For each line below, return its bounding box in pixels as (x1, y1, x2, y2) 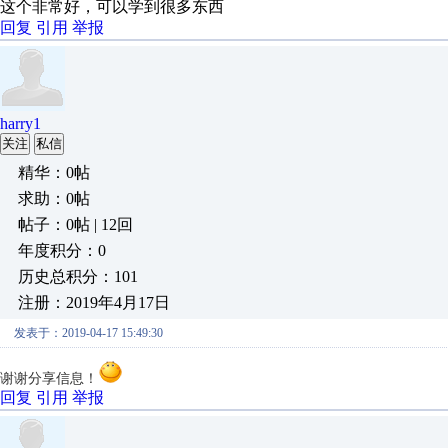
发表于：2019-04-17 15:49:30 (14, 326, 163, 340)
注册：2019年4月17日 (18, 294, 170, 311)
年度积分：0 (18, 242, 106, 259)
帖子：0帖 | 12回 (18, 216, 133, 233)
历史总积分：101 (18, 268, 138, 285)
